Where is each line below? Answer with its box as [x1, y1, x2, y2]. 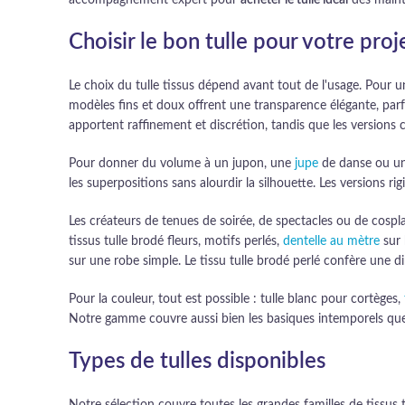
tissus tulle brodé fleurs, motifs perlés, [69, 235, 283, 248]
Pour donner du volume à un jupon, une [69, 157, 295, 170]
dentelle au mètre [283, 235, 380, 248]
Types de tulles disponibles [69, 351, 325, 372]
